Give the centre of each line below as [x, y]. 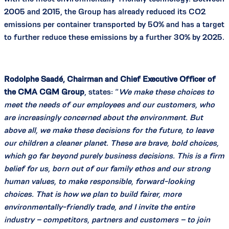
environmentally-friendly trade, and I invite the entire [99, 207]
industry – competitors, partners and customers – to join [107, 220]
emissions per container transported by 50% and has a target [114, 25]
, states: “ [101, 92]
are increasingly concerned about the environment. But [104, 118]
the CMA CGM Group [44, 92]
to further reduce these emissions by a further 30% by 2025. [114, 37]
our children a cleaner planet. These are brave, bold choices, [111, 143]
